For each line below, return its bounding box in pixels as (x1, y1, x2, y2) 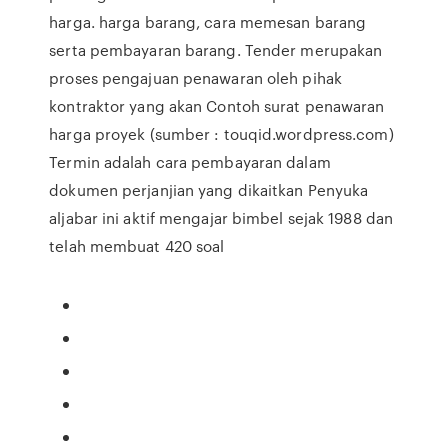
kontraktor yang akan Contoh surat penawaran (49, 95, 385, 117)
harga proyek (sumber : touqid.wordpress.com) (49, 123, 394, 145)
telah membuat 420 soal (49, 235, 229, 257)
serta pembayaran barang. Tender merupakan (49, 39, 383, 61)
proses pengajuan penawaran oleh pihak (49, 67, 342, 89)
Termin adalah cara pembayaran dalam (49, 151, 331, 173)
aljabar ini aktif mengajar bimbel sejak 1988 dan (49, 207, 394, 229)
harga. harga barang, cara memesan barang (49, 11, 367, 33)
